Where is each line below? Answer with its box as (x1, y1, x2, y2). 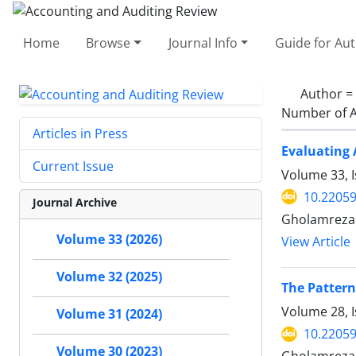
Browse (86, 33, 131, 52)
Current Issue (33, 157, 114, 176)
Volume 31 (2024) (56, 305, 162, 323)
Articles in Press (33, 125, 128, 143)
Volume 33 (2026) (56, 230, 162, 249)
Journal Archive (33, 195, 117, 211)
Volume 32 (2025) (56, 268, 162, 286)
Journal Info (168, 33, 238, 52)
